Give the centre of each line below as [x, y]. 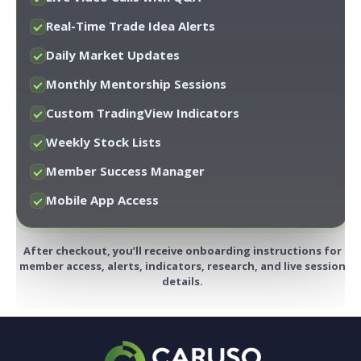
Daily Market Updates [113, 55]
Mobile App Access [102, 200]
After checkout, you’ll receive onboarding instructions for [182, 251]
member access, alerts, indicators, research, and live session [182, 266]
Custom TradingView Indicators [143, 113]
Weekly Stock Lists [104, 142]
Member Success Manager [125, 171]
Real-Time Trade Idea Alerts [131, 26]
